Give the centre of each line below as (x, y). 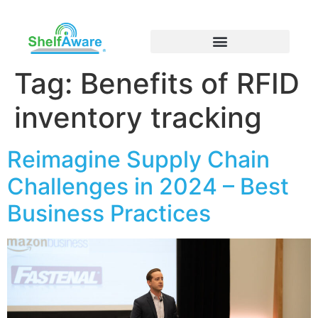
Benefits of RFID (190, 83)
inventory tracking (138, 117)
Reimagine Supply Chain (138, 159)
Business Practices (109, 213)
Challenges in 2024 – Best (148, 186)
